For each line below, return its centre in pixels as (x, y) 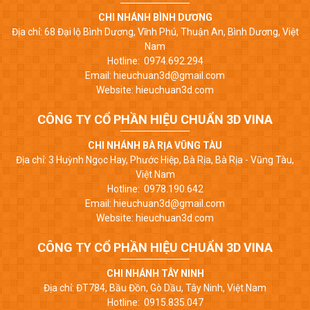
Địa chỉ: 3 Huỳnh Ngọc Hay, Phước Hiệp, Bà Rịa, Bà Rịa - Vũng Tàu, (155, 159)
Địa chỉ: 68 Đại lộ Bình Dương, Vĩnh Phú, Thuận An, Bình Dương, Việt (155, 31)
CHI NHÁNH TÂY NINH (155, 273)
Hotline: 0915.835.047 (155, 302)
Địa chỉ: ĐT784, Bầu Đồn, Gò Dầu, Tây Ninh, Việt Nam (155, 288)
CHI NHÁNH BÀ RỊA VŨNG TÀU (155, 145)
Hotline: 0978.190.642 (155, 189)
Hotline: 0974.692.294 (155, 61)
